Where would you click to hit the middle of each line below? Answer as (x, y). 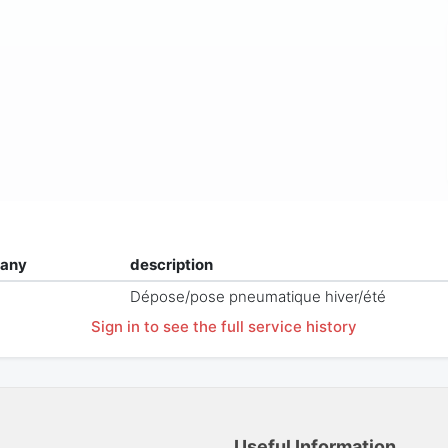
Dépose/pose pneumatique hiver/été (258, 297)
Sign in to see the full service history (224, 327)
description (172, 265)
